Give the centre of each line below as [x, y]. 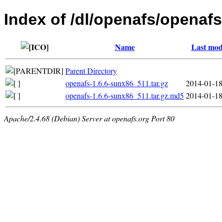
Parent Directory [91, 70]
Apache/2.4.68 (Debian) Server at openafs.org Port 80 [89, 118]
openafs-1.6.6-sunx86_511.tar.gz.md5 [125, 95]
